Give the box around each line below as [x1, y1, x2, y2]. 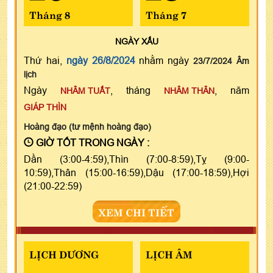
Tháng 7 [145, 6, 186, 21]
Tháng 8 [29, 6, 70, 21]
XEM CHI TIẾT [99, 204, 174, 219]
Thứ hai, [24, 54, 66, 66]
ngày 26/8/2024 [66, 54, 135, 66]
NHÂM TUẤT [60, 85, 110, 96]
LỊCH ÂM [145, 246, 193, 261]
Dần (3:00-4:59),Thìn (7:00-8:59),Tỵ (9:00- [24, 153, 249, 165]
